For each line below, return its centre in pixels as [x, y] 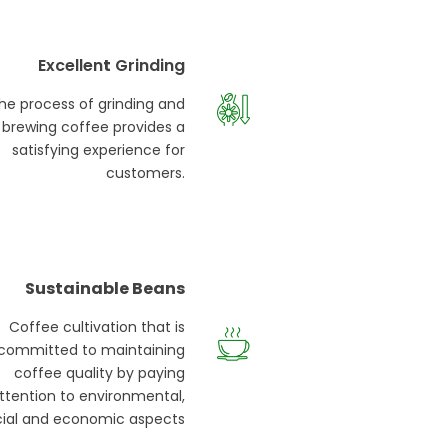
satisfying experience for [98, 150]
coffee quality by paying [99, 373]
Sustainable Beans [104, 289]
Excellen [70, 66]
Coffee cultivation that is [96, 327]
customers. [145, 173]
